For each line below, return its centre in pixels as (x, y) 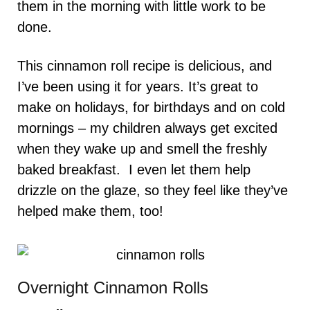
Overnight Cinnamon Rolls (113, 288)
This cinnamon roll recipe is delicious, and (145, 66)
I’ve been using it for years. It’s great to (138, 87)
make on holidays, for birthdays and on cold (151, 108)
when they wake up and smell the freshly (142, 149)
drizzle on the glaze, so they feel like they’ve (153, 191)
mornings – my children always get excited (147, 128)
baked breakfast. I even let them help (134, 170)
